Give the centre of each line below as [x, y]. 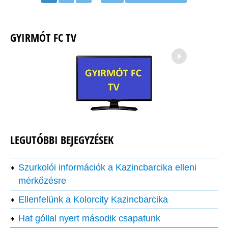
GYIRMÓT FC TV [43, 38]
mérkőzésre [42, 181]
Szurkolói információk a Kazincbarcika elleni [107, 168]
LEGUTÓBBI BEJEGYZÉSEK [62, 140]
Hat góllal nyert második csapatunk [89, 219]
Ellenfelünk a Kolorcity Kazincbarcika [93, 200]
